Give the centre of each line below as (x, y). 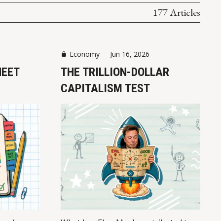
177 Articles (177, 12)
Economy (84, 54)
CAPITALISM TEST (105, 88)
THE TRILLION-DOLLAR (115, 72)
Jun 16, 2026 (129, 54)
